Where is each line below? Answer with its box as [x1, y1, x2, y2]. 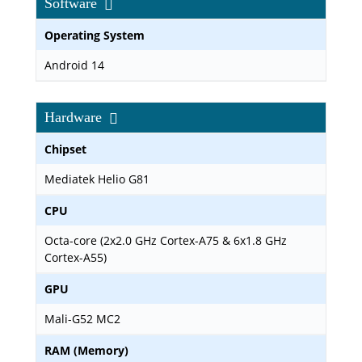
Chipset [44, 141, 86, 157]
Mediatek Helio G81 [44, 171, 149, 187]
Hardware [44, 109, 106, 125]
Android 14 [44, 57, 104, 73]
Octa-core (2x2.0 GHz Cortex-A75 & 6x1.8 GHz [44, 233, 287, 248]
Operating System [44, 27, 145, 43]
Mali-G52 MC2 [44, 311, 120, 326]
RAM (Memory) [44, 343, 128, 358]
